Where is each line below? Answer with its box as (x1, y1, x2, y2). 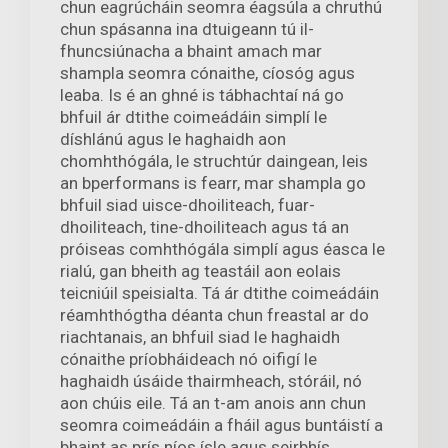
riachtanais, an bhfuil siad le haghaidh (60, 326, 340, 347)
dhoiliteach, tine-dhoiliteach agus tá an (60, 216, 349, 237)
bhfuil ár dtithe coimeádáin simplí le (60, 106, 327, 127)
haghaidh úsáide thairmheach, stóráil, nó (60, 370, 362, 391)
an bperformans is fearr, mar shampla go (60, 172, 366, 193)
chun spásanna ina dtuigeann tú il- (60, 18, 314, 39)
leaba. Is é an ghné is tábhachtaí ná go (60, 84, 344, 105)
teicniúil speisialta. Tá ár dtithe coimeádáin (60, 282, 379, 303)
